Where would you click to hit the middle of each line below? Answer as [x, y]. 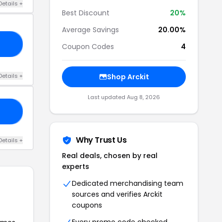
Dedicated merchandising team [128, 183]
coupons [87, 205]
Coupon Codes [88, 47]
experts [76, 166]
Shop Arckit [128, 77]
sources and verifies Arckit [117, 194]
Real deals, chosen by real [110, 156]
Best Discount [86, 13]
